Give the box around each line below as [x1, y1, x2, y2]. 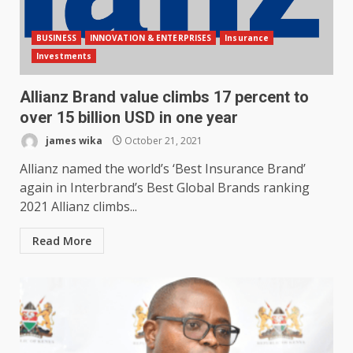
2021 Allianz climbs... [20, 198, 137, 216]
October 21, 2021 [122, 133, 203, 147]
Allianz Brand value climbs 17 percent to [20, 87, 309, 107]
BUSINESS [36, 32, 76, 44]
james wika [43, 133, 102, 147]
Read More [32, 233, 91, 249]
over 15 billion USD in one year [20, 108, 238, 128]
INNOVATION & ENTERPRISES [89, 32, 212, 44]
